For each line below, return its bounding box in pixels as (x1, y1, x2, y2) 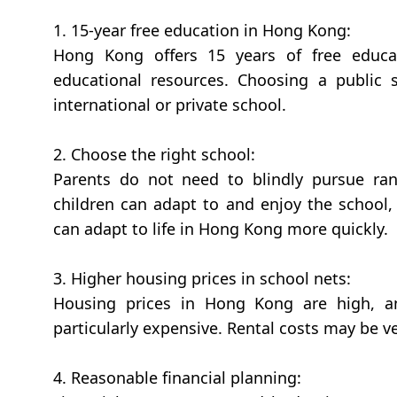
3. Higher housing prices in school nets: (53, 267, 351, 289)
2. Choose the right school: (53, 143, 255, 165)
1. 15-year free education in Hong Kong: (53, 19, 351, 41)
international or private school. (53, 93, 286, 115)
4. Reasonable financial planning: (53, 366, 301, 388)
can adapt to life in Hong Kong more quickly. (53, 217, 388, 239)
